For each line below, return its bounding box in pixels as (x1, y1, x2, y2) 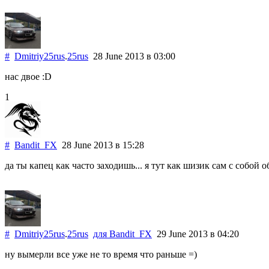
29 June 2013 (152, 228, 210, 239)
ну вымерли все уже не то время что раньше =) (5, 249, 197, 259)
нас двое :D (5, 71, 52, 82)
